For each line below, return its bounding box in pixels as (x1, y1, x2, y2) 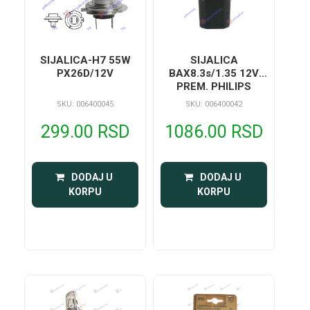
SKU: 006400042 (185, 99, 243, 109)
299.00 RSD (41, 121, 130, 142)
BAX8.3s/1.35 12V (169, 66, 259, 80)
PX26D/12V (57, 66, 114, 80)
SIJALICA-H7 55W (39, 53, 131, 66)
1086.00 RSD (165, 121, 264, 142)
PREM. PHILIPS (176, 80, 252, 93)
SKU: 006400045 (57, 99, 114, 109)
